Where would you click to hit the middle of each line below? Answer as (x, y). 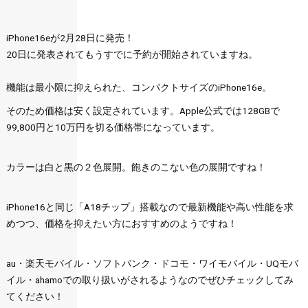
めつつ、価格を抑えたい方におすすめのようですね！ (121, 223)
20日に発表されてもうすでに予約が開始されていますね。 (132, 54)
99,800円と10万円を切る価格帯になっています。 (113, 127)
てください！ (35, 296)
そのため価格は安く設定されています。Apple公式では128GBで (143, 111)
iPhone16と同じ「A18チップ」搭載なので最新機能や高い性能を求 (150, 207)
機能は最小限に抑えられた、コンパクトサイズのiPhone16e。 (139, 87)
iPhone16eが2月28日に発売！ (70, 38)
